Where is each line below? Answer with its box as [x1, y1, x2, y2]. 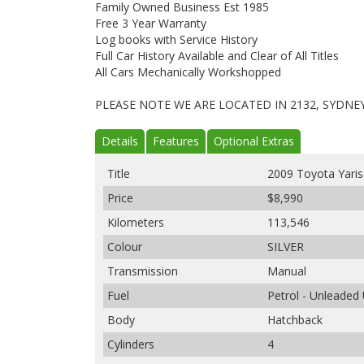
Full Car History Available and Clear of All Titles [95, 47, 339, 63]
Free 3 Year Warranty [95, 15, 206, 31]
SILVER [267, 238, 304, 254]
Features [153, 132, 199, 149]
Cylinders [107, 336, 154, 352]
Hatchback [267, 311, 323, 327]
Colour [107, 238, 142, 254]
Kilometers [107, 214, 164, 230]
